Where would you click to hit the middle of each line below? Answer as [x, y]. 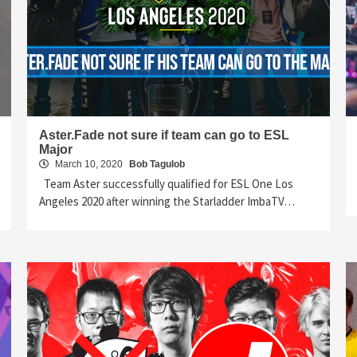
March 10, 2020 [89, 164]
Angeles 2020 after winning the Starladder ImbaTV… [167, 201]
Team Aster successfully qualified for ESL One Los [166, 183]
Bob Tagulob [157, 164]
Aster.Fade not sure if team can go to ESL [164, 135]
